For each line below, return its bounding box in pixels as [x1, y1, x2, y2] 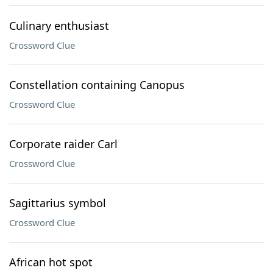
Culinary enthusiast [9, 18, 109, 33]
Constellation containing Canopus [9, 77, 185, 92]
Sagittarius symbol [9, 196, 106, 210]
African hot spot [9, 255, 93, 269]
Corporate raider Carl [9, 136, 118, 151]
